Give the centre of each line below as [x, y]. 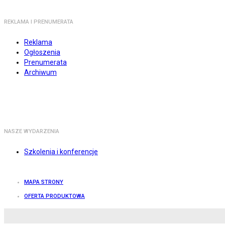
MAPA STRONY [44, 182]
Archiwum [40, 73]
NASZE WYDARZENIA [32, 132]
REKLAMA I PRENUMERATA [39, 22]
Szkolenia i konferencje [61, 152]
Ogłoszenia [42, 52]
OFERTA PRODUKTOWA [54, 196]
